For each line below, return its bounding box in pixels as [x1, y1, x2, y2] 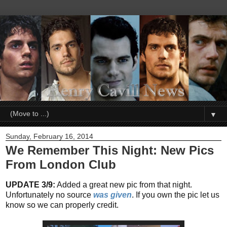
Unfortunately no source [6, 190, 91, 199]
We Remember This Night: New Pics [6, 143, 214, 158]
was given [93, 190, 132, 199]
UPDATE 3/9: [6, 180, 55, 189]
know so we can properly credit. [6, 200, 119, 209]
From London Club [6, 158, 116, 172]
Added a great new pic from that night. [55, 180, 192, 189]
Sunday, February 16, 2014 [6, 132, 93, 141]
